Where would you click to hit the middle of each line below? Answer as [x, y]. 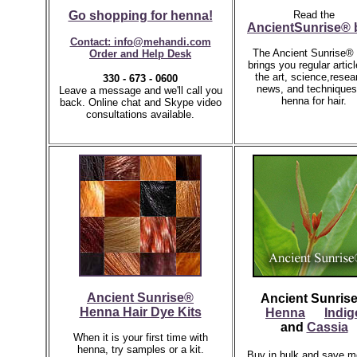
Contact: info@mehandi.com [140, 42]
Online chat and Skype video [155, 102]
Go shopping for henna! [140, 16]
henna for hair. [314, 101]
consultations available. [140, 114]
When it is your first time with [140, 337]
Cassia [327, 327]
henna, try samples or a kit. [140, 349]
